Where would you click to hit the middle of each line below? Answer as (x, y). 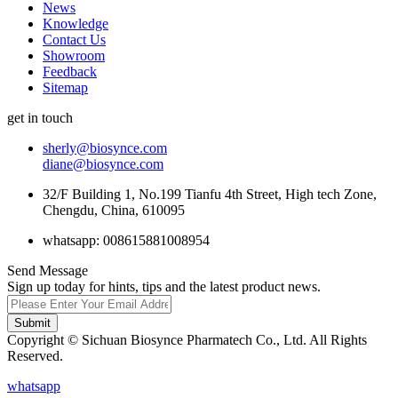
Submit (32, 323)
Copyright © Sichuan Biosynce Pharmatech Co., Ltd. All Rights (187, 340)
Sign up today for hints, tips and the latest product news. (164, 287)
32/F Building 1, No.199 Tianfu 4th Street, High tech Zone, (210, 195)
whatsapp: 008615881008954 (126, 241)
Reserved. (35, 356)
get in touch (40, 118)
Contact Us (74, 40)
